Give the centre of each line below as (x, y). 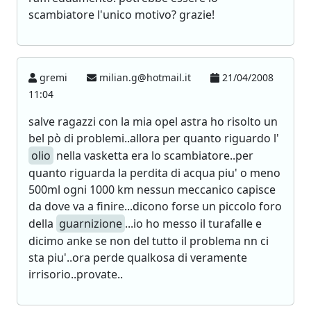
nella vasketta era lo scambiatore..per (153, 155)
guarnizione (91, 224)
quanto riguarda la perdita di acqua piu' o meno (154, 173)
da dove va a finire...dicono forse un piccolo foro (155, 206)
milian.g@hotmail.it (145, 77)
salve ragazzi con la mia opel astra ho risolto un (153, 121)
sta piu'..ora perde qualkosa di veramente (138, 258)
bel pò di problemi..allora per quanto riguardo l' (154, 138)
